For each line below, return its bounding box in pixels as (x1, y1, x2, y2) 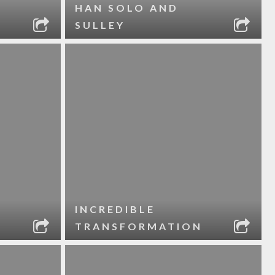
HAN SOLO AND (74, 2, 179, 14)
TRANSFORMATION (74, 220, 203, 232)
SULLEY (74, 19, 125, 31)
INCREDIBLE (74, 203, 155, 215)
